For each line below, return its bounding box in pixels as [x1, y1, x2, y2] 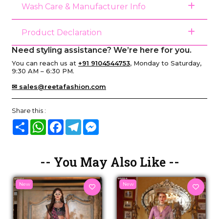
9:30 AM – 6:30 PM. [12, 67, 74, 75]
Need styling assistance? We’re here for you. [12, 45, 192, 55]
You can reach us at [12, 59, 78, 67]
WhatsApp [46, 119, 79, 127]
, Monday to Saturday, [130, 59, 201, 67]
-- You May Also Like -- [40, 154, 179, 170]
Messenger [99, 119, 134, 127]
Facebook [64, 119, 97, 127]
